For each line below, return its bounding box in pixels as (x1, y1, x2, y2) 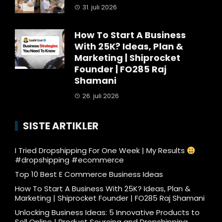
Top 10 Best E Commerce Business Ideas (15, 169, 163, 180)
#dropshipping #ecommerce (15, 155, 124, 166)
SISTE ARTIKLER (23, 119, 99, 133)
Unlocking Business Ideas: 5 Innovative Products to (15, 207, 200, 218)
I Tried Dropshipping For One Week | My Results (15, 145, 187, 156)
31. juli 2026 (82, 2, 117, 12)
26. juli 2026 (82, 91, 119, 101)
